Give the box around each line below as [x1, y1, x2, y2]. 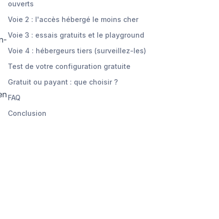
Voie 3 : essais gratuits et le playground [8, 30, 144, 39]
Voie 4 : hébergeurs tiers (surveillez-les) [8, 46, 146, 55]
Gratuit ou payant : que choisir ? [8, 77, 118, 86]
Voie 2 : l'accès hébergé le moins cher [8, 15, 138, 23]
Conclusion [8, 109, 46, 117]
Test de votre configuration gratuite [8, 62, 131, 70]
